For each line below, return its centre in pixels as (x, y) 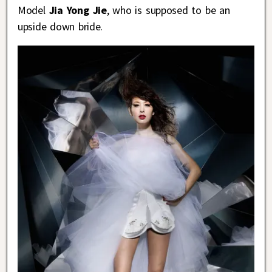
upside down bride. (60, 26)
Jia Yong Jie (78, 10)
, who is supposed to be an (168, 10)
